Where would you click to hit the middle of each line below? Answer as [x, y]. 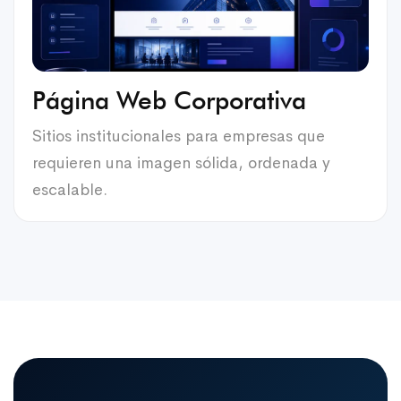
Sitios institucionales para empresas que [179, 136]
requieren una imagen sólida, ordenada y [181, 162]
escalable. [70, 189]
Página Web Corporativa [169, 100]
